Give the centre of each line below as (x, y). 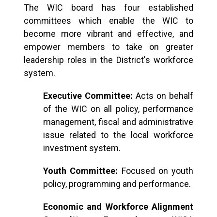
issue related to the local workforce (118, 135)
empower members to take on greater (108, 47)
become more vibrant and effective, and (108, 34)
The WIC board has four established (108, 8)
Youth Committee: (81, 171)
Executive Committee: (88, 96)
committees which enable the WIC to (108, 21)
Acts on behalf (163, 96)
